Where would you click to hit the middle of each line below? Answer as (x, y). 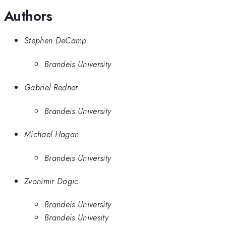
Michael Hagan (52, 134)
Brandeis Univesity (76, 218)
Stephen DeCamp (55, 41)
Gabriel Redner (51, 88)
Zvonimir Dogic (51, 181)
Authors (28, 16)
